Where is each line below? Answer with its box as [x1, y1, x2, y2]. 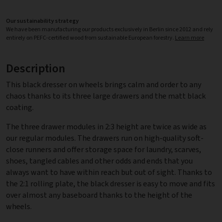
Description [6, 60, 65, 76]
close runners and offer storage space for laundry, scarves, [6, 144, 201, 155]
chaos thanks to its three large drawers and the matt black [6, 91, 206, 102]
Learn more [175, 34, 204, 42]
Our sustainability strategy [6, 17, 79, 25]
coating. [6, 102, 34, 113]
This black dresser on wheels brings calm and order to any [6, 79, 201, 90]
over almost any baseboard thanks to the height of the [6, 190, 192, 201]
